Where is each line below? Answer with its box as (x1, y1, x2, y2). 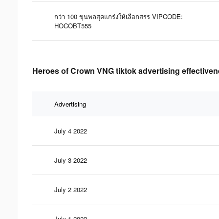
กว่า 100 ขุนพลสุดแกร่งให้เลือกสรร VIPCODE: (54, 11, 183, 21)
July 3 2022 (54, 155, 87, 165)
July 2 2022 (54, 184, 87, 194)
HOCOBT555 (54, 21, 91, 30)
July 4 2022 (54, 126, 87, 135)
